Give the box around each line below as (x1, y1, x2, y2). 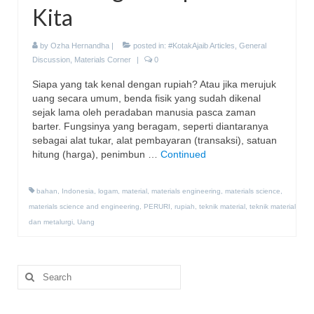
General (239, 41, 266, 50)
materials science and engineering (29, 203, 139, 211)
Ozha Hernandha (50, 41, 109, 50)
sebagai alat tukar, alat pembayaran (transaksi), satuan (32, 135, 277, 146)
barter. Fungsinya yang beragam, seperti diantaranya (32, 121, 268, 132)
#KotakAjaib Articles (168, 41, 235, 50)
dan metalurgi (29, 218, 73, 226)
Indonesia (62, 187, 94, 196)
